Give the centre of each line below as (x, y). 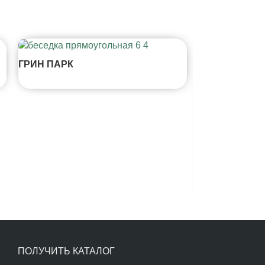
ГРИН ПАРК (46, 64)
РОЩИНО (221, 177)
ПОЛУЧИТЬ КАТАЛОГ (67, 251)
